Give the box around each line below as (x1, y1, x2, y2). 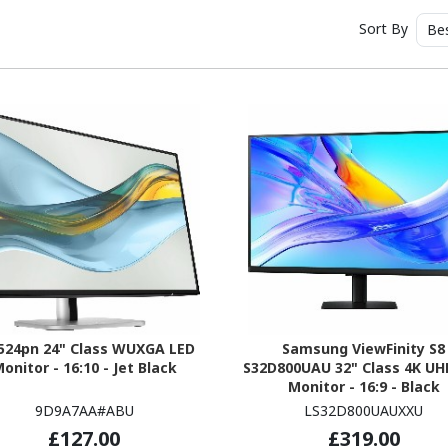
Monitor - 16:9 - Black (287, 376, 440, 396)
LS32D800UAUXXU (304, 400, 424, 420)
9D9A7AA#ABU (34, 400, 134, 420)
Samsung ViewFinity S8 (282, 338, 446, 358)
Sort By (358, 18, 412, 38)
